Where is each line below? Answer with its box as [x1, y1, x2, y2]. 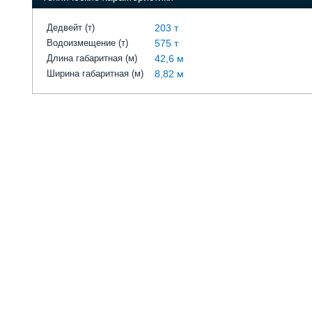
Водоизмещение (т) [47, 38, 128, 48]
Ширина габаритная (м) [47, 68, 143, 79]
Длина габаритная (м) [47, 53, 137, 63]
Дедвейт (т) [47, 22, 95, 33]
